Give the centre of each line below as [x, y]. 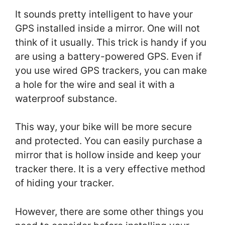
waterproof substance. [66, 98]
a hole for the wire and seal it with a [95, 84]
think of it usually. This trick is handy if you [111, 42]
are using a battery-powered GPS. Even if [108, 56]
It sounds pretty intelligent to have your [104, 14]
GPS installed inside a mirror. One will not [107, 28]
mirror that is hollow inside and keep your [108, 155]
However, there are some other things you [109, 211]
